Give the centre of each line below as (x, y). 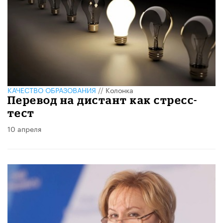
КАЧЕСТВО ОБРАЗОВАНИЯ (52, 90)
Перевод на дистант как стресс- (103, 100)
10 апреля (24, 129)
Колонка (119, 90)
